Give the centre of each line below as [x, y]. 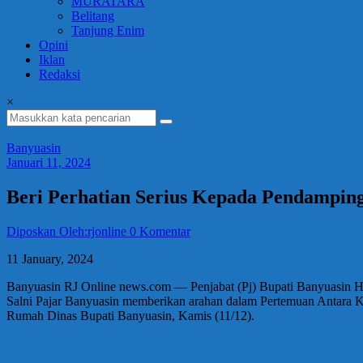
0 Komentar [160, 232]
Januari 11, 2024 [49, 163]
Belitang [93, 16]
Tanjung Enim [108, 31]
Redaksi [60, 75]
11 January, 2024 [50, 259]
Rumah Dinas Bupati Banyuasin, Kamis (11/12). [130, 316]
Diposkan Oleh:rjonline [68, 232]
